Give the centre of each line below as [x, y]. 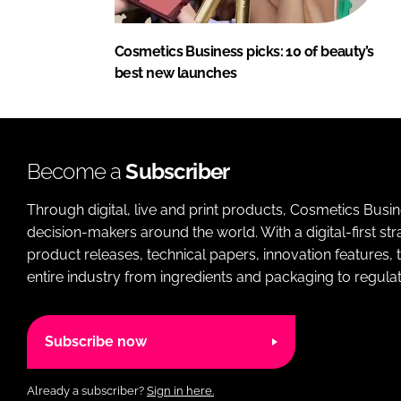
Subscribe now [96, 342]
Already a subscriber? [87, 390]
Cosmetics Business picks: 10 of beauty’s [244, 51]
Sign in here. [180, 390]
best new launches [176, 73]
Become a [77, 171]
